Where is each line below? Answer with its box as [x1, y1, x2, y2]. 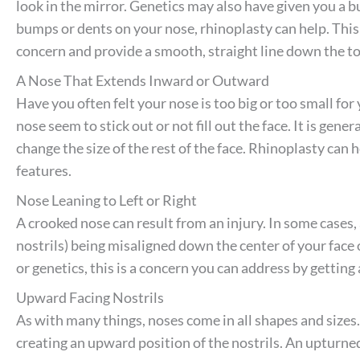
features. [16, 162, 72, 180]
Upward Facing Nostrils [16, 288, 164, 307]
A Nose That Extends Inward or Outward [16, 72, 269, 90]
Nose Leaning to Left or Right [16, 191, 197, 210]
